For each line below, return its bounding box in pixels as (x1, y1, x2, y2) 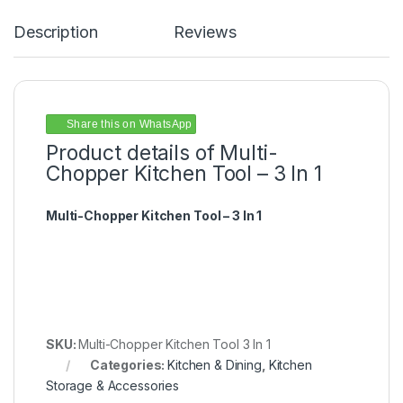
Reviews (174, 22, 237, 42)
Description (13, 22, 98, 42)
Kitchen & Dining (167, 357, 262, 373)
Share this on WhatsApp (67, 118, 193, 131)
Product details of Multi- (46, 140, 278, 166)
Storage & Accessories (46, 378, 180, 394)
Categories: (89, 357, 168, 373)
